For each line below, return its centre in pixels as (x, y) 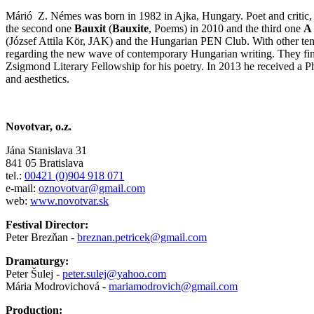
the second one (39, 28)
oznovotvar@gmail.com (92, 188)
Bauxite (130, 28)
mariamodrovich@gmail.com (173, 286)
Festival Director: (47, 225)
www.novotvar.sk (69, 201)
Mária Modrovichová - (57, 286)
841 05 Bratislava (46, 163)
